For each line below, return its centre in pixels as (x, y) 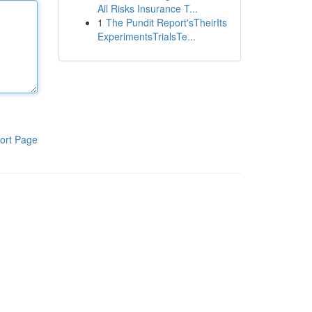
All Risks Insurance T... (147, 8)
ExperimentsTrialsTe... (146, 36)
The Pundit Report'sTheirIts (166, 22)
